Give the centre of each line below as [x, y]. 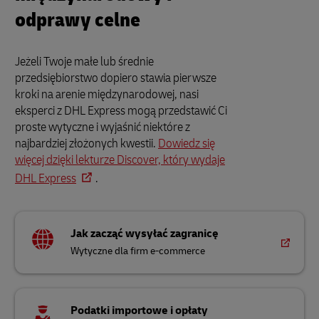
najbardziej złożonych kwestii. [87, 143]
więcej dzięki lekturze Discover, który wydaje [120, 160]
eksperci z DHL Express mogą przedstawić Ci [121, 111]
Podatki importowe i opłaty [140, 310]
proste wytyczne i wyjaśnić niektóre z [103, 127]
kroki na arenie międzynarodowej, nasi [107, 94]
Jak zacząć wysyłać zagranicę [145, 234]
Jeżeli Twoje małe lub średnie [84, 62]
